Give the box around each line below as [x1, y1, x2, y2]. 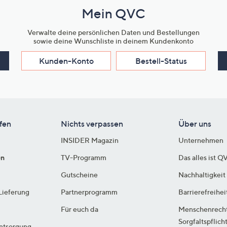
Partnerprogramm [60, 187, 118, 196]
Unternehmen [178, 135, 224, 144]
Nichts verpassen [60, 118, 123, 129]
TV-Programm [60, 153, 106, 162]
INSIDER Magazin [60, 135, 119, 144]
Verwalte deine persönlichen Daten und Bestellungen [27, 27, 200, 36]
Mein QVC [82, 5, 145, 21]
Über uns [178, 118, 212, 129]
